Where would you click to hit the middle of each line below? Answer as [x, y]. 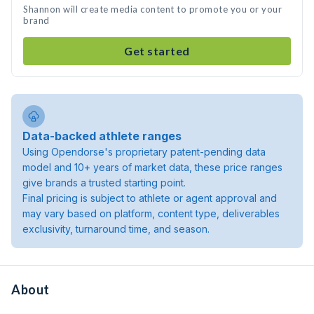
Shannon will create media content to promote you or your [152, 9]
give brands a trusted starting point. [104, 183]
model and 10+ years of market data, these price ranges [152, 167]
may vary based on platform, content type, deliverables [151, 213]
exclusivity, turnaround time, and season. [116, 229]
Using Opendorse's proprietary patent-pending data [144, 152]
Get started [157, 51]
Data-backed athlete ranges [102, 136]
